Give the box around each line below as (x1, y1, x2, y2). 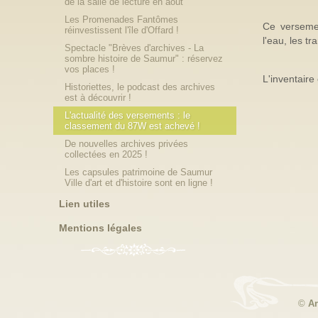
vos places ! (65, 64, 116, 75)
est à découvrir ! (65, 92, 132, 103)
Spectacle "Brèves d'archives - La (65, 43, 204, 53)
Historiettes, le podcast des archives (65, 82, 216, 92)
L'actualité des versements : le (65, 110, 191, 121)
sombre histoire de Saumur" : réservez (65, 53, 224, 64)
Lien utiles (59, 198, 111, 209)
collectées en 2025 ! (65, 149, 148, 160)
